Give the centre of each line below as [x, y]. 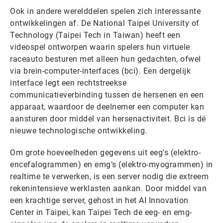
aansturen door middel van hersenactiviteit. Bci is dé [108, 119]
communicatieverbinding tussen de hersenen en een [107, 95]
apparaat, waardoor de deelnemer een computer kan [107, 107]
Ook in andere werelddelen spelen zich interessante [105, 11]
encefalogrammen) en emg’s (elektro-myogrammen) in [111, 165]
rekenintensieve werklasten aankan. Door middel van [108, 188]
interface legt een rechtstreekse [68, 83]
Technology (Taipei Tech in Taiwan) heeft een [95, 35]
